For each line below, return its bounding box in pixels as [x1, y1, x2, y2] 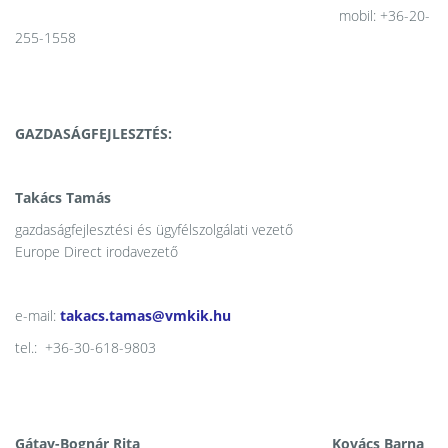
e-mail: [15, 306, 60, 325]
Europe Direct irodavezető [15, 242, 178, 261]
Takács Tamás [15, 188, 111, 207]
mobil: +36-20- [15, 6, 430, 25]
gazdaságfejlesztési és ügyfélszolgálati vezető [15, 220, 293, 239]
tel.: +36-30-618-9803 [15, 338, 156, 357]
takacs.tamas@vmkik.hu [60, 306, 231, 325]
